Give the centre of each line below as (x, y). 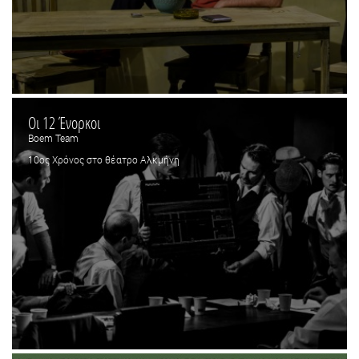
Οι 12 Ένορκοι (64, 123)
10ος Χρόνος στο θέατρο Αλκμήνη (104, 160)
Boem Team (53, 138)
